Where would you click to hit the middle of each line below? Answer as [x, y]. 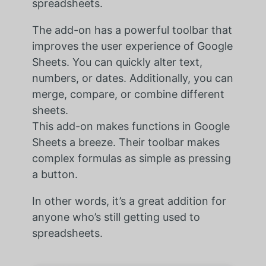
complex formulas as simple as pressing [131, 159]
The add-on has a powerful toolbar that [132, 30]
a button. [55, 175]
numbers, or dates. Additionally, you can [132, 78]
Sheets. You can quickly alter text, [117, 62]
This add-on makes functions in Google [131, 126]
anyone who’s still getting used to [116, 217]
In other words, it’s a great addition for [129, 201]
